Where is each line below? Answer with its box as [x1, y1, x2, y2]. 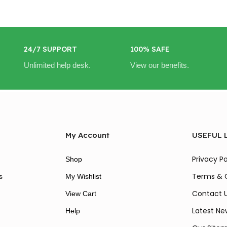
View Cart [65, 190, 96, 198]
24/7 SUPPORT [24, 45, 77, 54]
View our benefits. [130, 61, 189, 70]
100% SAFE [130, 45, 170, 54]
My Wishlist [65, 172, 101, 181]
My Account [65, 130, 109, 140]
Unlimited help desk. [24, 61, 91, 70]
